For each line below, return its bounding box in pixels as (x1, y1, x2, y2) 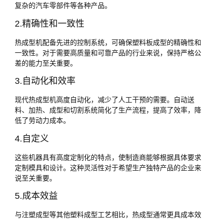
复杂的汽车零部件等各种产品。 (15, 1, 111, 10)
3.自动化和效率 (15, 76, 75, 86)
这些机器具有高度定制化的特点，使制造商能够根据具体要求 (15, 153, 201, 161)
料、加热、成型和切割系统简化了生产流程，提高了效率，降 (15, 106, 201, 114)
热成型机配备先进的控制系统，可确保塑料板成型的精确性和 (15, 38, 201, 46)
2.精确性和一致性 (15, 18, 84, 29)
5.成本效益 (15, 191, 58, 201)
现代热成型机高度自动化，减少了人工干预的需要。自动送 (15, 96, 194, 104)
